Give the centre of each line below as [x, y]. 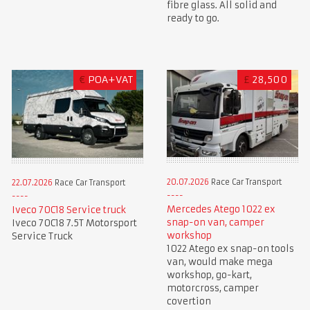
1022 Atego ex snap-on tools [230, 249]
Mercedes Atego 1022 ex [221, 210]
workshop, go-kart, [209, 275]
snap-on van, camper [215, 223]
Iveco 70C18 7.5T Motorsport [74, 224]
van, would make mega [219, 262]
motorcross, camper [212, 289]
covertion [189, 302]
